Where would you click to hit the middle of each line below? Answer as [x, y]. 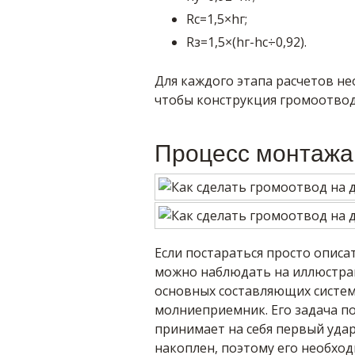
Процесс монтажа [254, 153]
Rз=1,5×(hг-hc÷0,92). [246, 42]
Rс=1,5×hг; [216, 19]
